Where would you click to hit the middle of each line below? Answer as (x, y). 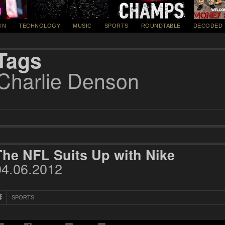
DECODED (208, 26)
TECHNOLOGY (39, 26)
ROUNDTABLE (161, 26)
